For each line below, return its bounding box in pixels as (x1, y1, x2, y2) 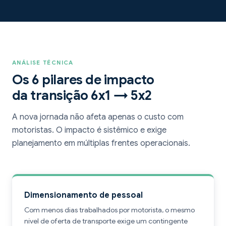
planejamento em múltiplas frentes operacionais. (12, 138, 190, 148)
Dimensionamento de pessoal (24, 190, 143, 200)
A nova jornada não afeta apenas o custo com (12, 112, 184, 122)
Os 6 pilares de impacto (12, 72, 154, 88)
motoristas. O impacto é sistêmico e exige (12, 125, 166, 135)
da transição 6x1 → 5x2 (12, 87, 152, 103)
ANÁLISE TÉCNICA (12, 59, 74, 66)
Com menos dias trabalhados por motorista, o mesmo (24, 205, 195, 214)
